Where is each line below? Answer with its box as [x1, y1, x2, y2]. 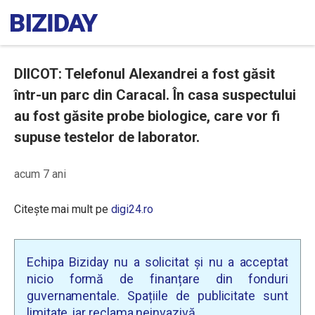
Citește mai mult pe [14, 202, 111, 216]
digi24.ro [110, 202, 153, 216]
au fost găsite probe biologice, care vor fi [14, 108, 280, 124]
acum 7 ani [14, 167, 66, 181]
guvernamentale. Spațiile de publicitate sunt [27, 288, 288, 303]
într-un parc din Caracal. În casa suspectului [14, 86, 296, 103]
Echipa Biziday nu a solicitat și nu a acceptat [27, 255, 288, 269]
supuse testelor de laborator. [14, 129, 200, 146]
